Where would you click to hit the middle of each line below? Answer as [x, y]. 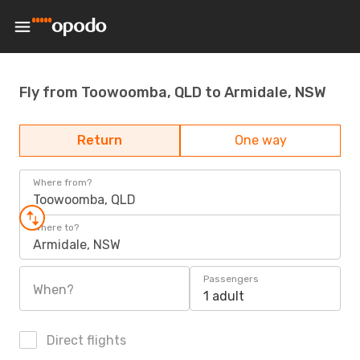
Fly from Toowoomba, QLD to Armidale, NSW [173, 92]
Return [100, 140]
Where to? [56, 227]
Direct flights [85, 340]
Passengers [231, 279]
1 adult [224, 296]
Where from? [62, 182]
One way [260, 140]
